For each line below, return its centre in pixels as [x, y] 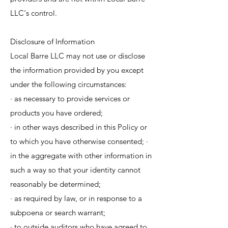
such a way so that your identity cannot [75, 170]
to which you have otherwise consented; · [79, 141]
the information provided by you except [77, 70]
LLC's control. [35, 13]
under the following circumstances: [69, 84]
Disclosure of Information [53, 41]
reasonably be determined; [56, 184]
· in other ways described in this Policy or [79, 127]
